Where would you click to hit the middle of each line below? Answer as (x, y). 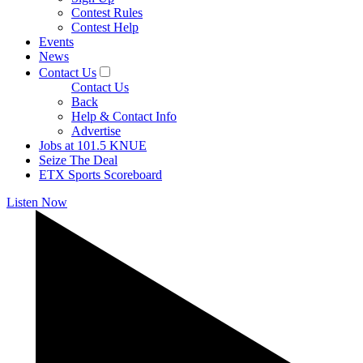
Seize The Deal (78, 160)
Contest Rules (107, 13)
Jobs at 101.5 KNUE (93, 145)
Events (56, 42)
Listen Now (37, 202)
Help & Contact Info (124, 116)
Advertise (96, 131)
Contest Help (105, 27)
